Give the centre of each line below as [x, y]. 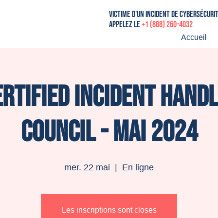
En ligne [138, 167]
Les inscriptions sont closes [109, 210]
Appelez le [125, 25]
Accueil [194, 37]
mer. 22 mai [87, 167]
